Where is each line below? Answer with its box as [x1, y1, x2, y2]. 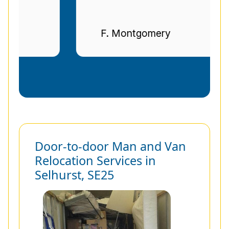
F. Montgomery [68, 27, 139, 40]
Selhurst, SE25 [35, 167, 114, 184]
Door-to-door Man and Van [35, 138, 186, 155]
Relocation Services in [35, 152, 156, 169]
